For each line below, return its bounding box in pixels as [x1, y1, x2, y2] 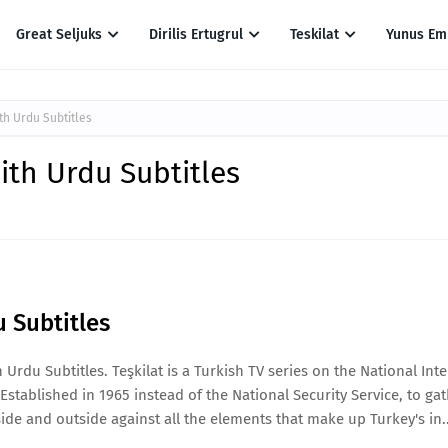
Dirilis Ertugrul [148, 26, 243, 43]
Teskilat [289, 26, 339, 43]
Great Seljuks [15, 26, 102, 43]
